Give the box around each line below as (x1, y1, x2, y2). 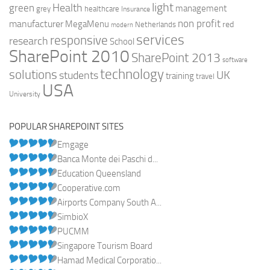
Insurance (121, 5, 150, 13)
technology (100, 66, 164, 83)
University (9, 90, 40, 98)
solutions (9, 67, 57, 82)
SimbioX (57, 212, 88, 222)
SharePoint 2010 (9, 46, 130, 66)
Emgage (57, 139, 89, 150)
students (59, 69, 98, 82)
